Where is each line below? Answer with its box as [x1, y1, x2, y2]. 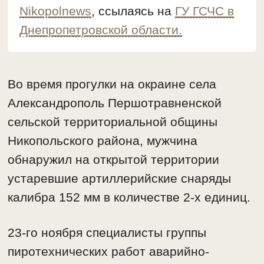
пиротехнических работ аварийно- [8, 245, 210, 259]
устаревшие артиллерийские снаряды [8, 171, 232, 186]
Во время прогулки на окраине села [8, 77, 217, 91]
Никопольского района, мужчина [8, 134, 198, 148]
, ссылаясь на [91, 4, 176, 18]
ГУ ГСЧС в [175, 4, 235, 18]
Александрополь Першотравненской [8, 96, 222, 110]
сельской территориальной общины [8, 115, 218, 129]
